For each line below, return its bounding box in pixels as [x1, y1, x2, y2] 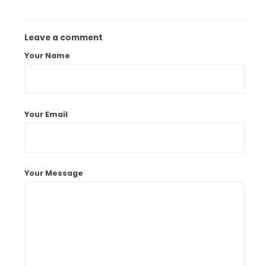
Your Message [24, 168, 84, 178]
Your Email [24, 109, 68, 119]
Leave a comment [24, 32, 103, 43]
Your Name [24, 50, 71, 61]
